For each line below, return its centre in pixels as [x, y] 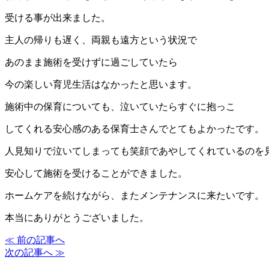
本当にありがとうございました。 [77, 217]
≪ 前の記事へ [35, 240]
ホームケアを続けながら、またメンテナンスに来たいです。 [134, 195]
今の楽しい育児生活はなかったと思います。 [101, 84]
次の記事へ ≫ [35, 252]
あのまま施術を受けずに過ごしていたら [91, 62]
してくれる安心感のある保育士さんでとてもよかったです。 [134, 128]
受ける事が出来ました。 [58, 17]
